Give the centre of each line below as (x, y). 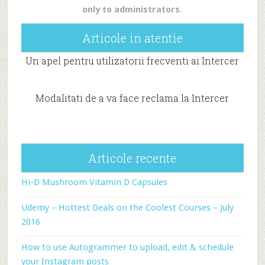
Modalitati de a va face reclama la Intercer (132, 98)
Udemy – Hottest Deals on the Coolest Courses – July (127, 208)
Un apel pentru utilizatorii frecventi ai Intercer (132, 61)
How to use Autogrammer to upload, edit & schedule (127, 247)
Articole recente (132, 158)
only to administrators (131, 9)
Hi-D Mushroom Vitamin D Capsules (94, 182)
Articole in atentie (132, 38)
